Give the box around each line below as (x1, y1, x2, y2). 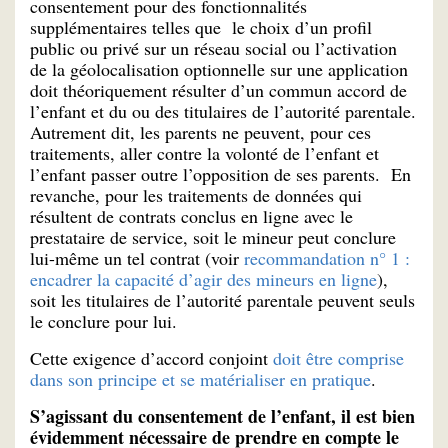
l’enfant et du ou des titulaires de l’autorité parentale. (30, 99, 416, 124)
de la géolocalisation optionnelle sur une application (30, 57, 408, 82)
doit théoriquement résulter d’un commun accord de (30, 78, 407, 103)
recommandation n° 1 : (244, 246, 410, 271)
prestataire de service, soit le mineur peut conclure (30, 225, 396, 250)
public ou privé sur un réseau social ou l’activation (30, 36, 397, 61)
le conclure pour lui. (30, 309, 177, 334)
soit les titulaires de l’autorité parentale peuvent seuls (30, 288, 415, 313)
